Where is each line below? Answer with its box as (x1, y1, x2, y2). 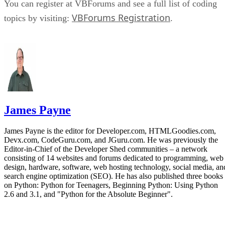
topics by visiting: (4, 13, 72, 23)
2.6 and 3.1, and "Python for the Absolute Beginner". (4, 190, 173, 199)
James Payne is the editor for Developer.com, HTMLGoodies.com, (4, 127, 216, 136)
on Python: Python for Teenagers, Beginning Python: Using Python (4, 181, 218, 190)
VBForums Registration (72, 11, 170, 24)
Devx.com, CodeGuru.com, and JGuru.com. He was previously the (4, 136, 218, 145)
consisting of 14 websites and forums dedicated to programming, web (4, 154, 223, 163)
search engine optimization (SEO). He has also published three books (4, 172, 223, 181)
